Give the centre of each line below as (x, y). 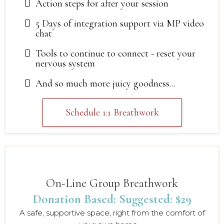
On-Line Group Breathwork (112, 183)
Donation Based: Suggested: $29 (112, 199)
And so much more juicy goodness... (105, 83)
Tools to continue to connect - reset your (115, 53)
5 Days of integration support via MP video (120, 23)
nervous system (65, 63)
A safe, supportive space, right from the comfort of (112, 212)
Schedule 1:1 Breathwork (112, 112)
